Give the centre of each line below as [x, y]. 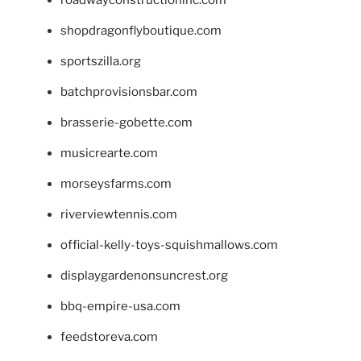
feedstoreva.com [109, 336]
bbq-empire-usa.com [120, 306]
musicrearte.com [109, 153]
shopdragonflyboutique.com [141, 30]
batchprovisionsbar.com [129, 91]
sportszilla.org [101, 61]
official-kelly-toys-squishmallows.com [169, 245]
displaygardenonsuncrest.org [144, 275]
